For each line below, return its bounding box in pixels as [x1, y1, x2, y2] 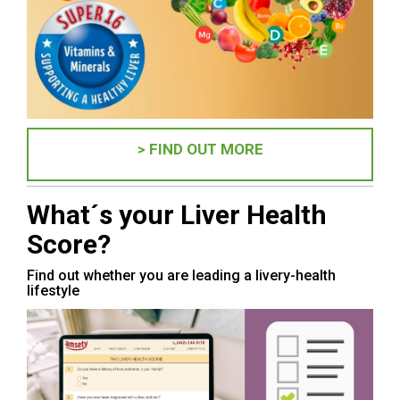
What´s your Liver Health [27, 198, 327, 230]
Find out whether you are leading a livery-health [27, 266, 336, 284]
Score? [27, 228, 111, 260]
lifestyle [27, 281, 79, 299]
